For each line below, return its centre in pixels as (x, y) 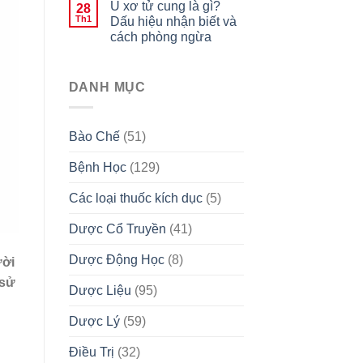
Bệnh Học (97, 167)
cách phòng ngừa (160, 37)
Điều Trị (91, 352)
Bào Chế (94, 136)
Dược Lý (94, 321)
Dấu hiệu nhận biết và (173, 22)
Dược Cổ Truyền (117, 228)
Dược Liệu (100, 290)
